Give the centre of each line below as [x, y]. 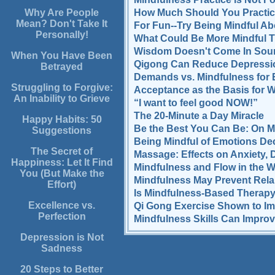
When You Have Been [62, 56]
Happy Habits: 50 [62, 120]
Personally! [62, 35]
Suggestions [62, 131]
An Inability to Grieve [62, 99]
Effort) [62, 185]
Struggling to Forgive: [62, 88]
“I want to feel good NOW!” [196, 103]
